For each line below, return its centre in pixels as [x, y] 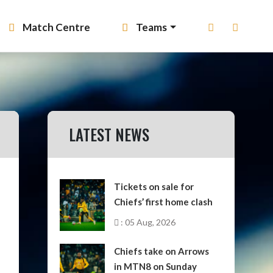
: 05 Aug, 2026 [147, 222]
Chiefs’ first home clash [164, 202]
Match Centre [56, 27]
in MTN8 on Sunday [156, 266]
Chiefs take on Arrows [162, 251]
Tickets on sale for [154, 186]
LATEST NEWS [109, 134]
